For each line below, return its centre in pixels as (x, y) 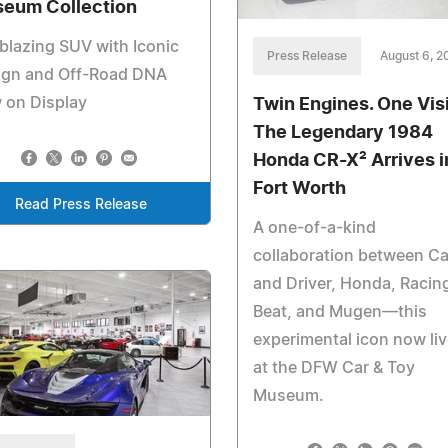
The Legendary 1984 (342, 133)
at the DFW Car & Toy (333, 368)
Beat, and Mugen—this (339, 312)
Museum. (288, 396)
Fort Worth (299, 189)
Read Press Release (80, 204)
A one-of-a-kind (314, 228)
